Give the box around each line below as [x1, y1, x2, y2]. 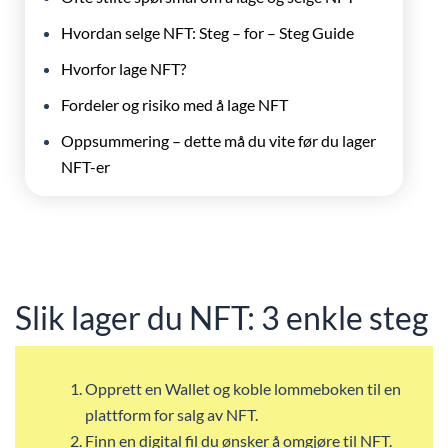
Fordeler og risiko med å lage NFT [61, 95, 288, 114]
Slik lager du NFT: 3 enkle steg [15, 298, 428, 337]
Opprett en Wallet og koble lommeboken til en [85, 379, 401, 398]
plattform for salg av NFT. [85, 405, 258, 424]
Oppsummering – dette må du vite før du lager [61, 131, 376, 150]
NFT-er [61, 157, 110, 176]
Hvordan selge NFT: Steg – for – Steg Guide [61, 23, 354, 42]
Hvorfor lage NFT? [61, 59, 186, 78]
